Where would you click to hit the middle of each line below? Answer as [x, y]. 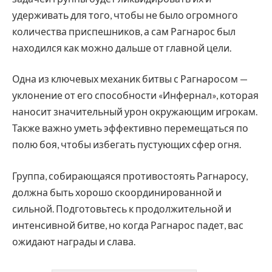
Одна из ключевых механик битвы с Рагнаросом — [130, 79]
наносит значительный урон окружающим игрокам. [135, 112]
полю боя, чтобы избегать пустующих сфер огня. [127, 144]
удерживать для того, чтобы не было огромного [125, 15]
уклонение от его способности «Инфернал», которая [135, 95]
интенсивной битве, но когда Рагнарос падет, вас [128, 225]
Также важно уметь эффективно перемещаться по [130, 128]
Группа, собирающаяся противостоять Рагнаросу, [130, 175]
